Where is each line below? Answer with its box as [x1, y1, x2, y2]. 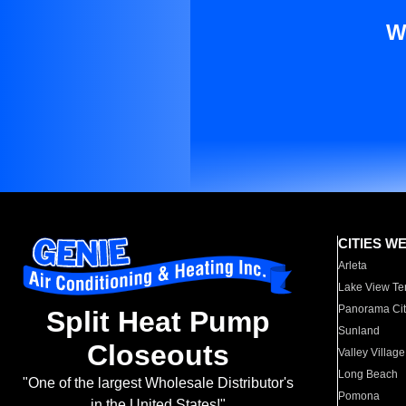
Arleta [338, 259, 368, 272]
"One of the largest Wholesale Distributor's [22, 375, 294, 391]
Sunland [338, 324, 381, 337]
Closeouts [86, 339, 229, 372]
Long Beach [338, 368, 399, 381]
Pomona [338, 390, 381, 402]
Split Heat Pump [45, 305, 270, 339]
